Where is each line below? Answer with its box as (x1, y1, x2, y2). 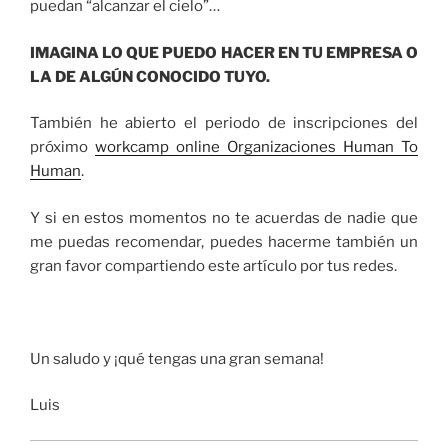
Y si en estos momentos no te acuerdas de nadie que (30, 208, 418, 227)
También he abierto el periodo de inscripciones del (30, 114, 418, 133)
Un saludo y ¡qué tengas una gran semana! (30, 349, 324, 368)
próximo (30, 138, 95, 157)
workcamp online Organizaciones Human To (95, 138, 418, 157)
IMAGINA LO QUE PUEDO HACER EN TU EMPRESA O (30, 43, 418, 62)
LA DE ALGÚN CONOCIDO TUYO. (30, 67, 270, 86)
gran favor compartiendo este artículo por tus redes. (30, 256, 397, 275)
